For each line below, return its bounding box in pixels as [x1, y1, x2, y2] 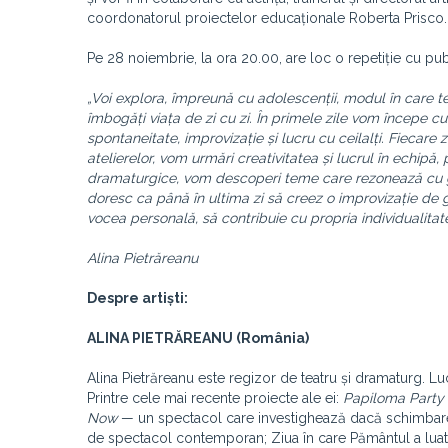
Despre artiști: [87, 290, 188, 306]
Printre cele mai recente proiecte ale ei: [87, 390, 343, 406]
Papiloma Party [343, 390, 444, 406]
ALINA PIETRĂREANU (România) [87, 330, 309, 346]
